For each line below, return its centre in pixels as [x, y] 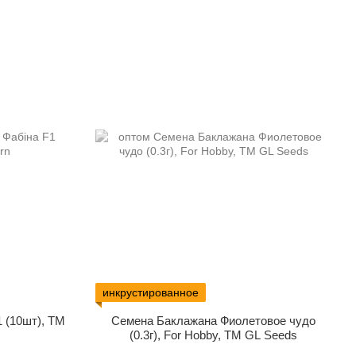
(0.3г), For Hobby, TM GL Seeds [214, 335]
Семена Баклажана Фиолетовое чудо [214, 321]
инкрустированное [150, 293]
